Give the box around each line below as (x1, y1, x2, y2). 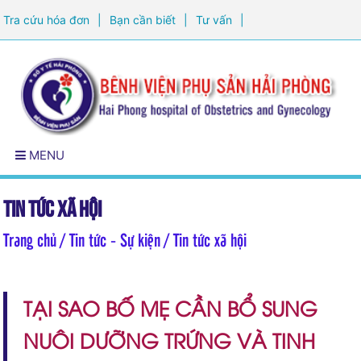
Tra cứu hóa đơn (3, 13, 90, 27)
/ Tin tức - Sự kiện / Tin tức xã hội (56, 226, 247, 251)
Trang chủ (3, 226, 57, 251)
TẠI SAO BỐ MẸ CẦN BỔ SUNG (23, 293, 318, 322)
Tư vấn (196, 13, 233, 27)
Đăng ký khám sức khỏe (3, 53, 132, 67)
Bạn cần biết (110, 13, 176, 27)
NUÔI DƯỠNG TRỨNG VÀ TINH (23, 325, 316, 354)
